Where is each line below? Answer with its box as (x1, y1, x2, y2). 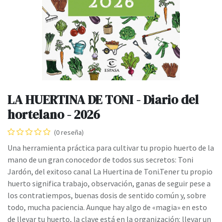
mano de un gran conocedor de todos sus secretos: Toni (7, 155, 193, 165)
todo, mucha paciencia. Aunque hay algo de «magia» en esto (7, 202, 207, 213)
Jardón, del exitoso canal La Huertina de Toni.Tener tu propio (7, 166, 213, 177)
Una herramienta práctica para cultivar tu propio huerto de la (7, 143, 214, 153)
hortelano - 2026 (7, 106, 100, 123)
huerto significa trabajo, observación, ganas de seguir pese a (7, 178, 211, 189)
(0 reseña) (54, 128, 84, 137)
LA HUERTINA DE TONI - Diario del (7, 91, 199, 109)
